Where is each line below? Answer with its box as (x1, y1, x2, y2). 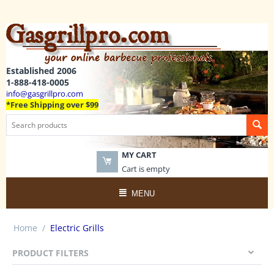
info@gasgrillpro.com (6, 88, 83, 99)
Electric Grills (50, 222, 104, 234)
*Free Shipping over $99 (6, 99, 98, 110)
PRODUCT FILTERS (12, 247, 89, 259)
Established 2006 (6, 65, 76, 76)
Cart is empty (121, 163, 170, 174)
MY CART (121, 149, 157, 160)
